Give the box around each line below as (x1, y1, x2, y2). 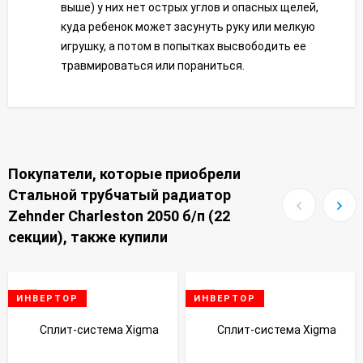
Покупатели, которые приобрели (8, 165, 241, 182)
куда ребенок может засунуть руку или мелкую (61, 20, 315, 33)
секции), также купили (8, 228, 168, 246)
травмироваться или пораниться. (61, 59, 245, 72)
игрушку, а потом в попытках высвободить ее (61, 40, 306, 53)
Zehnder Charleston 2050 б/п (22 (8, 207, 230, 224)
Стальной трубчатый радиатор (8, 186, 231, 203)
